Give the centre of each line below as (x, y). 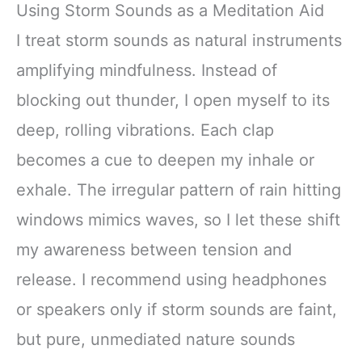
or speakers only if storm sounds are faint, (177, 309)
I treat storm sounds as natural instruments (179, 40)
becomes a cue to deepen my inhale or (165, 160)
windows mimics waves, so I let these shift (178, 219)
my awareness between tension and (154, 249)
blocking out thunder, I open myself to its (173, 100)
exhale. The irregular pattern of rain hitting (179, 189)
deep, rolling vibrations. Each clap (145, 130)
